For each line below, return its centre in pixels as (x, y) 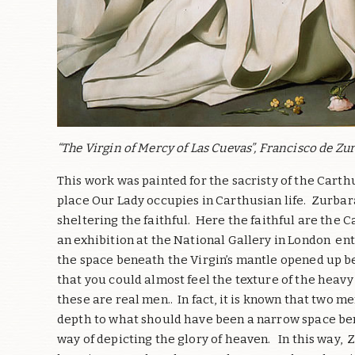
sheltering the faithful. (124, 220)
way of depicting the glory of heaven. (165, 339)
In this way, (310, 339)
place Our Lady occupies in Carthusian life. (182, 200)
